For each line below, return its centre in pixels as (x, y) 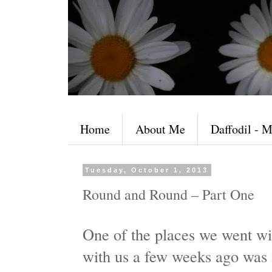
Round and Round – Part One (168, 194)
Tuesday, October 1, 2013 (147, 170)
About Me (160, 129)
